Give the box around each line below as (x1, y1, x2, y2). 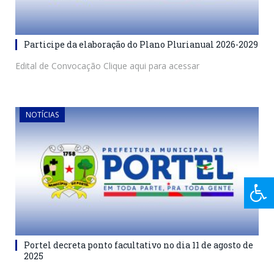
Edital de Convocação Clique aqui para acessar (15, 60, 199, 72)
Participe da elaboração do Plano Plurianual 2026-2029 (24, 39, 258, 51)
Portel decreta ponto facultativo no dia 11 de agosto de (24, 239, 253, 251)
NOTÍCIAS (26, 109, 59, 120)
